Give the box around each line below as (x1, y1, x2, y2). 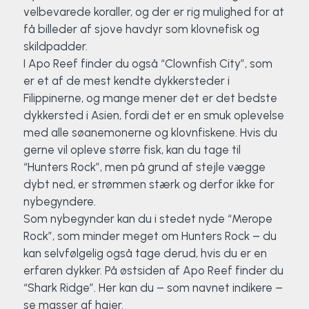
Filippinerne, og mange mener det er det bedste (23, 91, 277, 105)
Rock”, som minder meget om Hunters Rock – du (23, 229, 277, 243)
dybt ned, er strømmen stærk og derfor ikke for (23, 177, 275, 191)
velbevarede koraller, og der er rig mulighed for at (23, 5, 284, 19)
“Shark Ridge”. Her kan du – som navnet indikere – (23, 281, 283, 295)
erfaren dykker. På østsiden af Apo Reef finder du (23, 263, 283, 277)
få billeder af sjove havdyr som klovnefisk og (23, 22, 259, 36)
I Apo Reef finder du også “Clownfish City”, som (23, 57, 272, 70)
